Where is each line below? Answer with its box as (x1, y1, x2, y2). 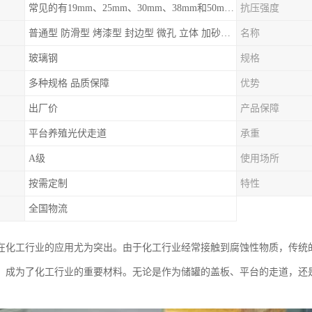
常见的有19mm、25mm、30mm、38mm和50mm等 (224, 3, 234, 13)
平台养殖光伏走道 (29, 128, 107, 139)
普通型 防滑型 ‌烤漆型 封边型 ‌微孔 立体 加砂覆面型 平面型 (221, 28, 231, 38)
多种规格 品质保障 (29, 78, 109, 88)
